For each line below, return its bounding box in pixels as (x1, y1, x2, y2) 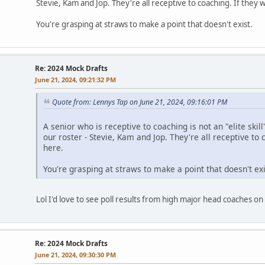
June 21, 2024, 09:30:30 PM (35, 250, 116, 259)
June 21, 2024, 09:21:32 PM (35, 75, 116, 84)
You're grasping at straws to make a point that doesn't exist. (36, 18, 253, 30)
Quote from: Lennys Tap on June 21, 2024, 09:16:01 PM (52, 96, 227, 107)
